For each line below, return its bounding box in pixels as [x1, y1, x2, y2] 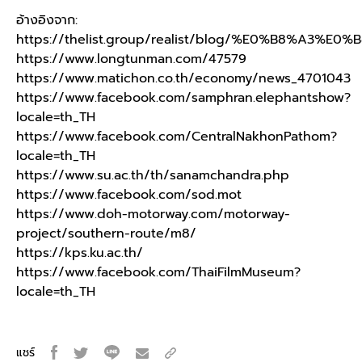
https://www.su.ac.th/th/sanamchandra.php [16, 166, 289, 186]
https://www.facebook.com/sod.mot [16, 185, 242, 205]
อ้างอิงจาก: [16, 11, 82, 31]
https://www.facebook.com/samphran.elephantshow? [16, 88, 351, 108]
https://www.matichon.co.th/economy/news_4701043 [16, 69, 351, 89]
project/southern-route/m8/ [16, 224, 196, 244]
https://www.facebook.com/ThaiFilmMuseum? [16, 263, 301, 283]
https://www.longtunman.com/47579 [16, 49, 246, 69]
